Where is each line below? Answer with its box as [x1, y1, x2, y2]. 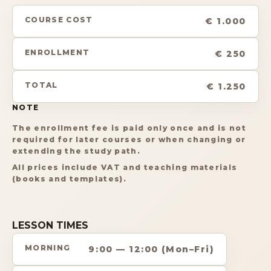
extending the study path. [12, 146, 141, 156]
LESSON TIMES [12, 220, 88, 232]
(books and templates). [12, 174, 127, 184]
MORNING [25, 243, 71, 253]
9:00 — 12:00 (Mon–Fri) [88, 244, 215, 255]
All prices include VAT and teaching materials [12, 163, 238, 172]
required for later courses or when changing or [12, 135, 246, 145]
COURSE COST [25, 15, 93, 25]
